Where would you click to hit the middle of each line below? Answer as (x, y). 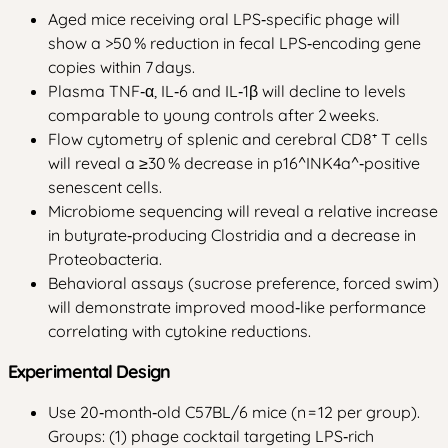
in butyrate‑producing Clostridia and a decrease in (232, 235)
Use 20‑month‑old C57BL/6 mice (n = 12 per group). (234, 412)
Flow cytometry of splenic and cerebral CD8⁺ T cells (238, 139)
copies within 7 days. (121, 67)
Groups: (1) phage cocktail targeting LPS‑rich (211, 436)
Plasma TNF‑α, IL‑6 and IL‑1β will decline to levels (227, 91)
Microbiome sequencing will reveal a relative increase (243, 211)
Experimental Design (89, 371)
